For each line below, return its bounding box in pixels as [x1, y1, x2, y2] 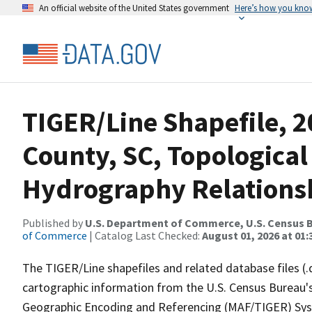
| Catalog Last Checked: [87, 228, 202, 242]
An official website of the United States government [39, 2, 229, 13]
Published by [22, 216, 85, 230]
